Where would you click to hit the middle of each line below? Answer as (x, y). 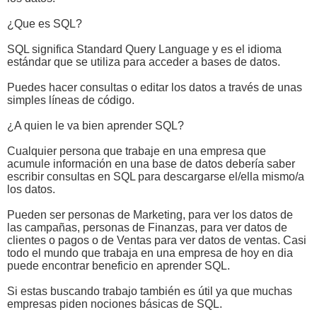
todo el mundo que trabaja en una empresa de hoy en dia (150, 253)
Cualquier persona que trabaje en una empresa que (137, 151)
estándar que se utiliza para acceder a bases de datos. (144, 62)
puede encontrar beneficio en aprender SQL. (119, 265)
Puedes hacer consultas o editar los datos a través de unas (155, 87)
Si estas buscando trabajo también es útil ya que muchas (150, 291)
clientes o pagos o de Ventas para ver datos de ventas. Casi (157, 240)
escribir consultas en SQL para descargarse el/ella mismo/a (156, 176)
